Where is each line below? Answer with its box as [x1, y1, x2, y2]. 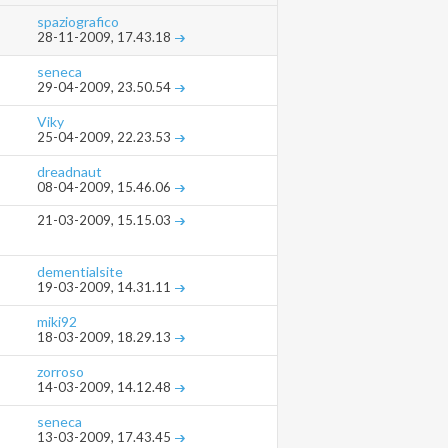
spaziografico [37, 13, 119, 31]
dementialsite [37, 263, 123, 281]
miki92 [37, 313, 77, 331]
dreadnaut [37, 163, 102, 181]
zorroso [37, 363, 84, 381]
